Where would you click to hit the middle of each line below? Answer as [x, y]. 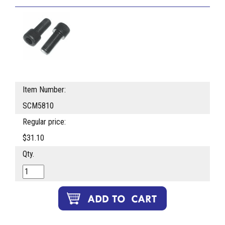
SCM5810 [38, 106]
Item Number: [44, 90]
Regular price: [44, 122]
